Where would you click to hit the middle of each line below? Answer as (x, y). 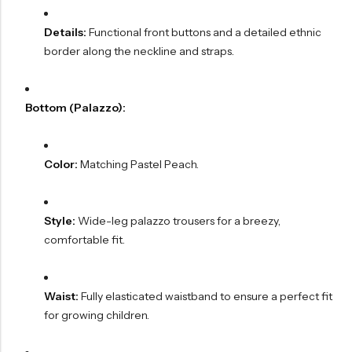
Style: (59, 221)
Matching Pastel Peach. (138, 165)
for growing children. (96, 315)
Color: (60, 165)
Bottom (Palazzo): (75, 108)
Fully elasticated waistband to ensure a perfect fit (205, 297)
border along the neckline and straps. (139, 51)
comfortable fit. (84, 240)
